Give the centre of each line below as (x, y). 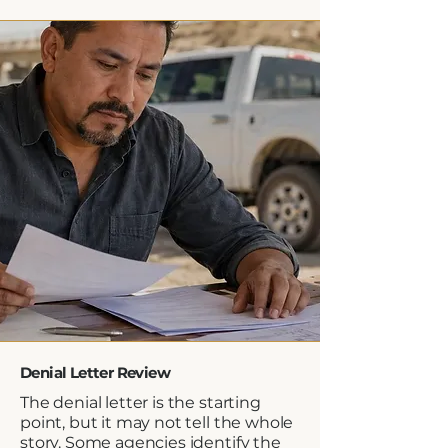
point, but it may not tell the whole (157, 422)
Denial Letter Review (95, 372)
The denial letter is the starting (140, 402)
